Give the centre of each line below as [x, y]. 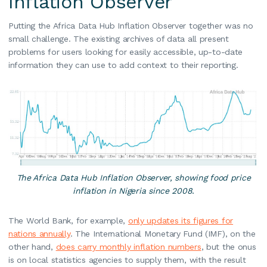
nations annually [39, 233]
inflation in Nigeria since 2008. [133, 190]
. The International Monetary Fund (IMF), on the [163, 233]
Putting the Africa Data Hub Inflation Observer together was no [131, 25]
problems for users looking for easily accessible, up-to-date [126, 52]
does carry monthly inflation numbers [128, 246]
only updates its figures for [181, 220]
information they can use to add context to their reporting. [123, 65]
